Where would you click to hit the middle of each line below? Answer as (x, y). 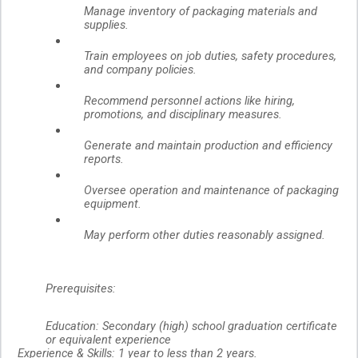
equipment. (114, 204)
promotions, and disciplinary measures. (185, 115)
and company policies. (142, 70)
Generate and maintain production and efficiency (208, 146)
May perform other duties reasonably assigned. (206, 235)
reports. (105, 159)
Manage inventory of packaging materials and (201, 12)
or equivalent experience (108, 340)
